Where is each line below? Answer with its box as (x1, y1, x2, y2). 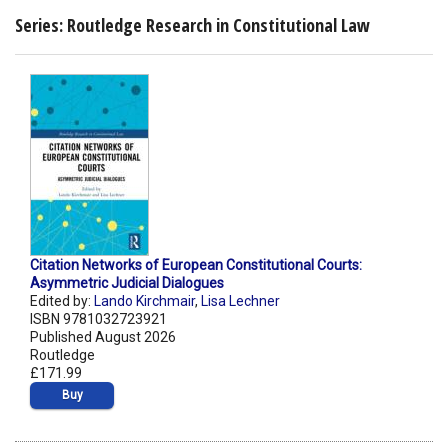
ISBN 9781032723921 (30, 311, 167, 328)
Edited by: (30, 293, 94, 310)
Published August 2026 (30, 329, 176, 346)
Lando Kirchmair (94, 293, 195, 310)
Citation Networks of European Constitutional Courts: (30, 257, 362, 274)
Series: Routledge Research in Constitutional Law (15, 12, 370, 37)
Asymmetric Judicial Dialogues (30, 275, 224, 292)
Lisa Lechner (201, 293, 280, 310)
